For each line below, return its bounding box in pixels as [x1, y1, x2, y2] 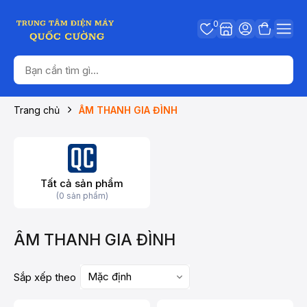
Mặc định [88, 270, 132, 283]
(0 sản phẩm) [56, 191, 108, 201]
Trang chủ [14, 104, 60, 116]
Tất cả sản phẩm [40, 177, 123, 190]
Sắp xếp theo [14, 270, 76, 284]
